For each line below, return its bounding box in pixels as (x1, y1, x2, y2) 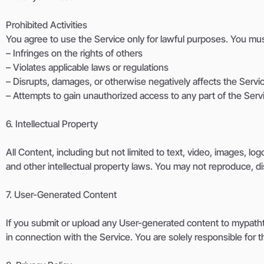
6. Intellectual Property (6, 118, 98, 130)
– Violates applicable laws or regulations (6, 61, 169, 74)
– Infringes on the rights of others (6, 47, 143, 60)
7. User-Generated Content (6, 189, 117, 201)
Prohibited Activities (6, 19, 87, 31)
